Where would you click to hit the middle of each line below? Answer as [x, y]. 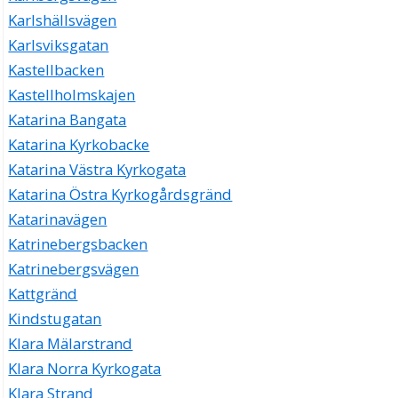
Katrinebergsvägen [74, 269]
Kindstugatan [55, 319]
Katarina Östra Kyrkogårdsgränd [120, 195]
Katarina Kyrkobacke [79, 145]
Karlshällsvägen [63, 20]
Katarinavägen [58, 219]
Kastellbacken [56, 70]
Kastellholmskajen [72, 95]
